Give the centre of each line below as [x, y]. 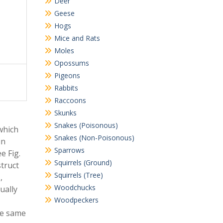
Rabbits [66, 88]
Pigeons [67, 75]
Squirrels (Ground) [83, 163]
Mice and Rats [77, 38]
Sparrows [69, 150]
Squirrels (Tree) [78, 175]
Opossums [71, 63]
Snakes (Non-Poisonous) [94, 138]
